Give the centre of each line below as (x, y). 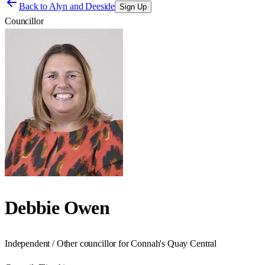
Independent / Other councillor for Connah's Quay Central (111, 243)
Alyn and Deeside (82, 6)
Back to (34, 6)
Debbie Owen (57, 208)
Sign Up (133, 7)
